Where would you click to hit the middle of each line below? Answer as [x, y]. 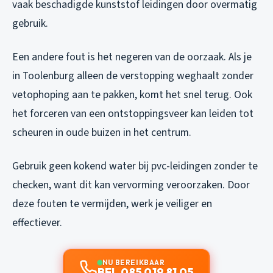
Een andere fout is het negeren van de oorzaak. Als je [132, 57]
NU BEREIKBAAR [133, 262]
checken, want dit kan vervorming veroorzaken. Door [131, 185]
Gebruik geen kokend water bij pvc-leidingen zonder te [135, 166]
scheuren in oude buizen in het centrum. [102, 132]
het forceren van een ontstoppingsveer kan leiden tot [133, 113]
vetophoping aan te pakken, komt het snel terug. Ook [132, 94]
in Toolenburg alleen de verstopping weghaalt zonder [133, 76]
